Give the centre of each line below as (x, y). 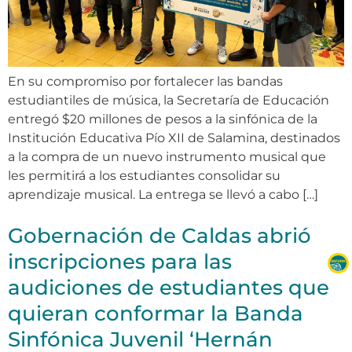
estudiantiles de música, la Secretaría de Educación (169, 100)
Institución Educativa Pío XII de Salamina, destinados (174, 137)
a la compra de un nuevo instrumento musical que (167, 156)
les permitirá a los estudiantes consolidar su (144, 175)
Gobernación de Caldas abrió (159, 235)
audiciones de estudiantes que (169, 287)
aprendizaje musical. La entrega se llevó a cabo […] (163, 194)
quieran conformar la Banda (156, 313)
